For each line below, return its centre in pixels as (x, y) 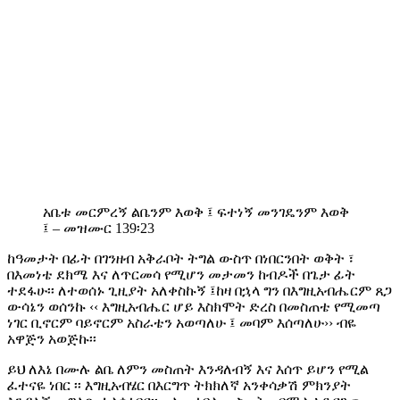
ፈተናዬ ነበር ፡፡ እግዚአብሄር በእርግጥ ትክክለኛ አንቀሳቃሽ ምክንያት (179, 386)
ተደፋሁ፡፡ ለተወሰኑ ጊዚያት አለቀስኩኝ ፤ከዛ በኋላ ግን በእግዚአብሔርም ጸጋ (200, 291)
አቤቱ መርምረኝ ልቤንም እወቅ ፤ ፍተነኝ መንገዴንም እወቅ (196, 212)
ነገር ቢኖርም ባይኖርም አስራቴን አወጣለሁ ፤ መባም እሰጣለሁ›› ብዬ (182, 323)
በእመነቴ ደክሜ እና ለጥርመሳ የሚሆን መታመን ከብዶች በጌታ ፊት (181, 275)
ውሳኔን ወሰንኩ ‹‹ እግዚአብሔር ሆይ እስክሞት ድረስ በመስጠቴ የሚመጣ (194, 307)
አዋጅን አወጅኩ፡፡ (52, 339)
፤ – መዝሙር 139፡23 (99, 229)
